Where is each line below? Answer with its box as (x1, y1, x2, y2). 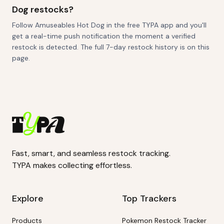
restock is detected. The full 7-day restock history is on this (12, 42, 209, 51)
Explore (12, 192, 43, 204)
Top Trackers (122, 192, 176, 204)
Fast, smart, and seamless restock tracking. (12, 148, 170, 158)
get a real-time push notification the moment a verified (12, 31, 195, 40)
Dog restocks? (12, 3, 73, 15)
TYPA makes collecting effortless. (12, 160, 132, 170)
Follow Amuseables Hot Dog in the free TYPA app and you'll (12, 20, 206, 29)
